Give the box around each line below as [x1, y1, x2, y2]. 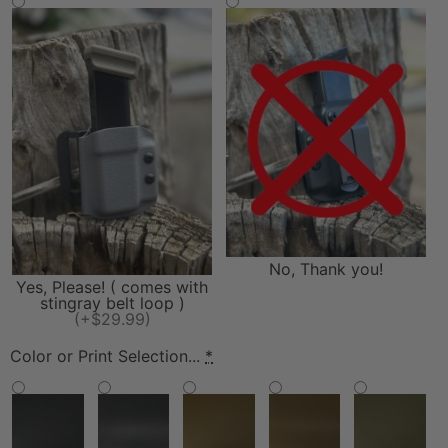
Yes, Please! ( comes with [16, 277, 208, 298]
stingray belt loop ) [39, 293, 185, 314]
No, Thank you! [269, 259, 383, 280]
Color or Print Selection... [10, 346, 200, 367]
